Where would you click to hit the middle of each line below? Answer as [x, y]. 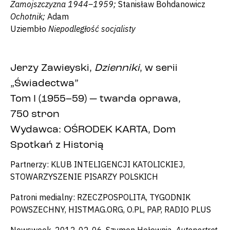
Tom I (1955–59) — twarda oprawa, [95, 99]
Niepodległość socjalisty [92, 28]
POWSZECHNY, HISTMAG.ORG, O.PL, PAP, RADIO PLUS [111, 209]
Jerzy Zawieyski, [52, 68]
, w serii [159, 68]
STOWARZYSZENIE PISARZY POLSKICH [84, 176]
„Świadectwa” [44, 83]
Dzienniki [117, 68]
